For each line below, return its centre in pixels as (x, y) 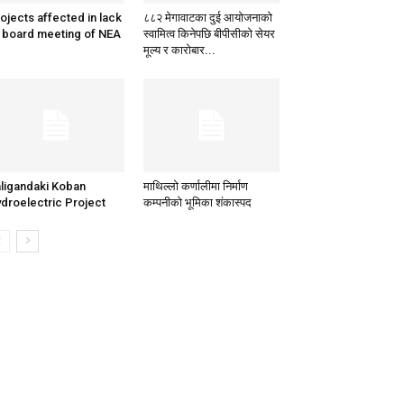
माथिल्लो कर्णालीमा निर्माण (195, 187)
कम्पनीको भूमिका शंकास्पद (197, 203)
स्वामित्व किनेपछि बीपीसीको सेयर (209, 34)
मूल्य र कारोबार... (179, 50)
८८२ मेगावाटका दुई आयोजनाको (207, 18)
